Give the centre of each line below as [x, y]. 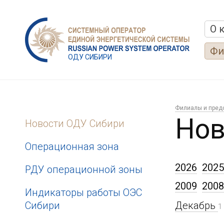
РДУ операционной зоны [84, 169]
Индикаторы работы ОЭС [83, 192]
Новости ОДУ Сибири [75, 123]
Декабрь [196, 205]
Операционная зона [72, 146]
